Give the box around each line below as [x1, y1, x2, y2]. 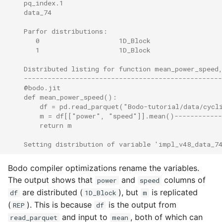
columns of [162, 175, 206, 185]
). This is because [27, 200, 94, 210]
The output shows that [8, 175, 95, 185]
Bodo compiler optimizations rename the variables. [8, 163, 199, 173]
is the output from [106, 200, 176, 210]
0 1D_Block [8, 36, 151, 45]
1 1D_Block [8, 45, 151, 55]
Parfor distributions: [8, 26, 108, 36]
